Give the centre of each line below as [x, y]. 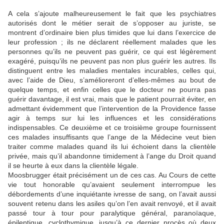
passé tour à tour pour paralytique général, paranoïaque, [112, 213]
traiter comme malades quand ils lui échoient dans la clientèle [112, 147]
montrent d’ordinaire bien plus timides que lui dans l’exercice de [112, 33]
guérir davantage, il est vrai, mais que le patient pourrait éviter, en [112, 99]
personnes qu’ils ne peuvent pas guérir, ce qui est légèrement [112, 52]
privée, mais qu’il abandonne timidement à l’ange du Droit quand [112, 156]
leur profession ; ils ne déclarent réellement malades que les [112, 42]
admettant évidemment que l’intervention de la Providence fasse [112, 109]
